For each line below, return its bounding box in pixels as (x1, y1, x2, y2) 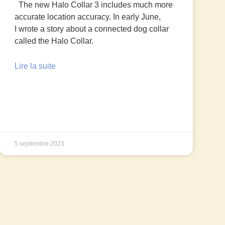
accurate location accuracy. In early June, (14, 13, 161, 22)
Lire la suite (14, 62, 56, 71)
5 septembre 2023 (14, 140, 64, 148)
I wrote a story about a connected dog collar (14, 25, 169, 34)
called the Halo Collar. (14, 37, 93, 46)
